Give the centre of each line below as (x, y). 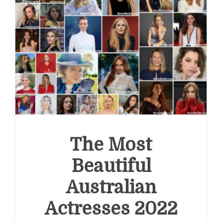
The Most (111, 145)
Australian (111, 188)
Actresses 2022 (111, 209)
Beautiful (111, 166)
